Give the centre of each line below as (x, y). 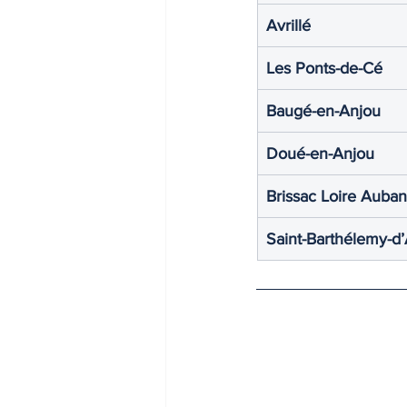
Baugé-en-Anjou (323, 110)
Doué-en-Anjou (320, 153)
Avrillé (288, 25)
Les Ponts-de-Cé (324, 68)
